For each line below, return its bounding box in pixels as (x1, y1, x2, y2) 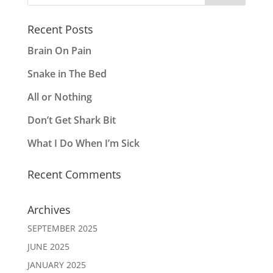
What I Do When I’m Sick (27, 136, 140, 151)
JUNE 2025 (27, 241, 69, 253)
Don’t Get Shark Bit (27, 113, 116, 127)
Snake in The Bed (27, 67, 107, 81)
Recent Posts (27, 22, 93, 37)
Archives (27, 202, 71, 218)
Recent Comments (27, 167, 121, 182)
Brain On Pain (27, 44, 91, 58)
